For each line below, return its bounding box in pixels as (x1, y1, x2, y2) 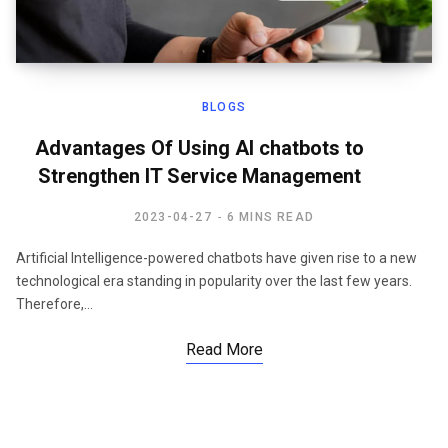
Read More (185, 339, 263, 359)
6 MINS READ (226, 209, 315, 224)
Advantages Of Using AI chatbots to (34, 135, 364, 160)
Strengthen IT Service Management (37, 163, 361, 188)
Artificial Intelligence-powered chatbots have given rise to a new (16, 249, 417, 266)
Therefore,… (16, 295, 93, 312)
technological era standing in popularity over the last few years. (16, 272, 412, 289)
